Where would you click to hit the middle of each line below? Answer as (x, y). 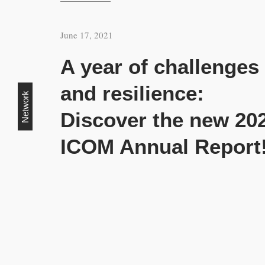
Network (25, 106)
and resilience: (132, 93)
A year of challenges (160, 67)
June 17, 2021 (87, 35)
